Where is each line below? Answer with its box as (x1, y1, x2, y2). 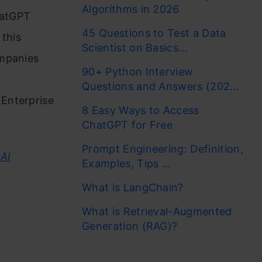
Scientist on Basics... (82, 42, 188, 54)
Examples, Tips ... (82, 157, 171, 170)
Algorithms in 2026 (82, 3, 180, 15)
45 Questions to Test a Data (82, 27, 226, 39)
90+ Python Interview (82, 65, 194, 78)
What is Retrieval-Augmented (82, 205, 232, 218)
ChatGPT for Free (82, 119, 176, 131)
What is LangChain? (82, 181, 184, 194)
